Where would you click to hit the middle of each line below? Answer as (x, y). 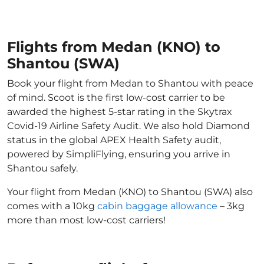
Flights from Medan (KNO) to (114, 47)
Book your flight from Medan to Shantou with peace (130, 83)
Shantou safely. (42, 168)
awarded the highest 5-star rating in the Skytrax (120, 112)
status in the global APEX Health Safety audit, (114, 140)
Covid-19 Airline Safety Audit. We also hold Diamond (128, 126)
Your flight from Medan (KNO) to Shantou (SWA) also (130, 192)
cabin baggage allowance (157, 206)
